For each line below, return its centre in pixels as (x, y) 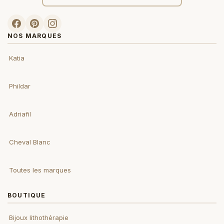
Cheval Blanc (30, 142)
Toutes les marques (40, 170)
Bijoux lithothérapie (39, 217)
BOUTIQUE (27, 195)
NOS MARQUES (35, 36)
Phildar (20, 86)
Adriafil (20, 114)
